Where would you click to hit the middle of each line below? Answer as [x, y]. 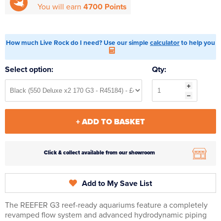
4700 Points [105, 7]
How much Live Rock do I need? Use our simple [78, 43]
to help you [197, 43]
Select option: [29, 70]
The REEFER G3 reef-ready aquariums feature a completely [106, 205]
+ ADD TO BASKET [110, 122]
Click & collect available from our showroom [99, 153]
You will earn [60, 7]
